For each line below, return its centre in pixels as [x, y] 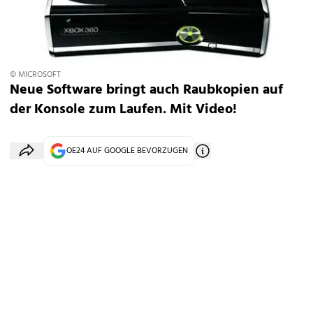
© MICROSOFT [35, 75]
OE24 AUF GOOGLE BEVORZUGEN [127, 151]
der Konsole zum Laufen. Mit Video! [123, 110]
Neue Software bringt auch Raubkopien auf [146, 90]
